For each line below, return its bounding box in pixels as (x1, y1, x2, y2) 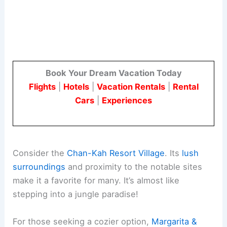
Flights (28, 82, 56, 92)
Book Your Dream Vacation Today (45, 68, 182, 79)
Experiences (102, 95, 152, 106)
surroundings (13, 162, 66, 172)
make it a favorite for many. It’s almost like (13, 175, 180, 186)
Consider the (13, 148, 67, 159)
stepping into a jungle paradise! (13, 189, 139, 200)
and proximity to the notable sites (65, 162, 203, 172)
